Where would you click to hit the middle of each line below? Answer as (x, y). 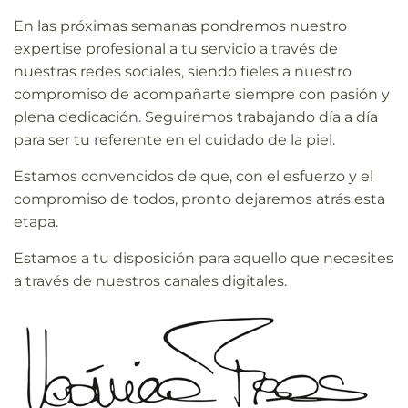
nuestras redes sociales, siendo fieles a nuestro (183, 71)
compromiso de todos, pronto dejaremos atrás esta (199, 199)
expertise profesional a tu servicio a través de (176, 48)
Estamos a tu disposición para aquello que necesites (204, 258)
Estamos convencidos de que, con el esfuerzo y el (194, 176)
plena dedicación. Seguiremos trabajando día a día (196, 117)
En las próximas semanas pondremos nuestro (180, 25)
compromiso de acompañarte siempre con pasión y (202, 94)
